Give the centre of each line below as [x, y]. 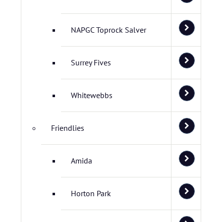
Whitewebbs [92, 95]
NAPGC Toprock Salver [109, 30]
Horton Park [91, 193]
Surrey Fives [91, 62]
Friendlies [68, 128]
